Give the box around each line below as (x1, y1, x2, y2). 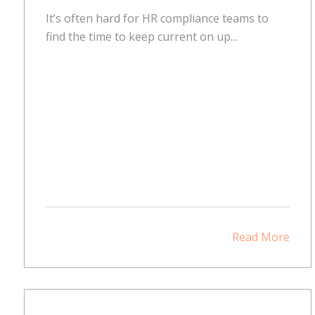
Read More (232, 229, 290, 245)
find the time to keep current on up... (46, 28, 237, 44)
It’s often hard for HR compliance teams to (46, 10, 269, 26)
